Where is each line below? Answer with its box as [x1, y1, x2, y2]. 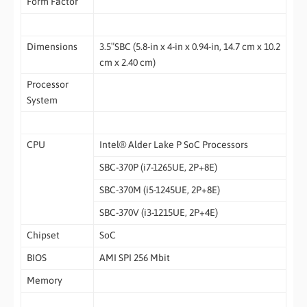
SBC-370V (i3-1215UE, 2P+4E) [99, 206, 218, 218]
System [26, 94, 58, 106]
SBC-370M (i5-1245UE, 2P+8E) [99, 184, 220, 195]
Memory [26, 274, 62, 286]
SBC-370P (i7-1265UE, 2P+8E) [99, 161, 217, 173]
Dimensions [26, 40, 77, 52]
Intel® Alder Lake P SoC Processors [99, 138, 248, 150]
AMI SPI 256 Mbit [99, 251, 170, 263]
